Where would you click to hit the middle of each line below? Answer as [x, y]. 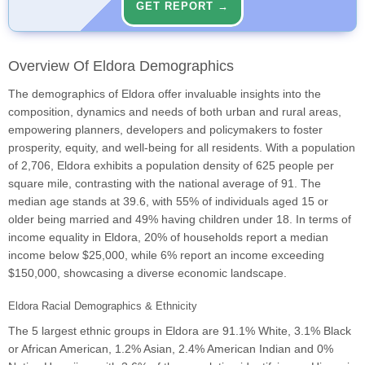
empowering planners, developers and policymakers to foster [165, 130]
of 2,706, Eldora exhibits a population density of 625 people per [171, 166]
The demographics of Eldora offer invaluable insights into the [165, 94]
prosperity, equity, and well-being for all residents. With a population [182, 148]
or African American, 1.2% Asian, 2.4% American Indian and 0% [171, 349]
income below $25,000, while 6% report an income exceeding [166, 255]
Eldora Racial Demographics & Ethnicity [103, 306]
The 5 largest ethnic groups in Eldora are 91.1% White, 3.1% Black [180, 331]
